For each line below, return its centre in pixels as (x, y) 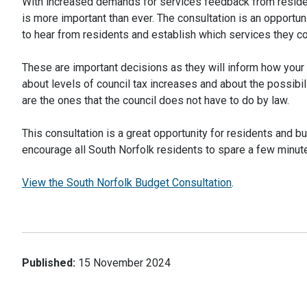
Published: (49, 263)
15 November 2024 (124, 263)
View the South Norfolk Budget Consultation (127, 183)
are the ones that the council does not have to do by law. (156, 100)
